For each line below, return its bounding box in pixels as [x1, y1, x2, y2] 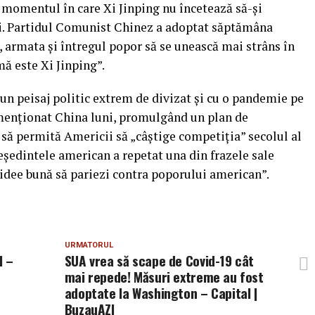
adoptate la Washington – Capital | [64, 283, 257, 303]
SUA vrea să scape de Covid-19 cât [64, 250, 255, 271]
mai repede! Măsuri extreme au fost [64, 266, 264, 287]
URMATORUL [64, 240, 113, 250]
